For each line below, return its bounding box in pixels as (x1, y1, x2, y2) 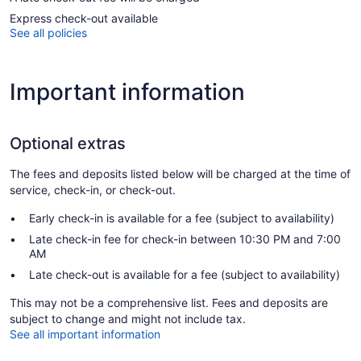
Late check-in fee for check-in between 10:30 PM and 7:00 (29, 232, 341, 247)
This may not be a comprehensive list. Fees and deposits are (10, 296, 328, 310)
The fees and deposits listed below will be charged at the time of (10, 167, 351, 181)
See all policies (10, 26, 87, 40)
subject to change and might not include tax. (10, 312, 246, 326)
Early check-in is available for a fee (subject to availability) (29, 211, 334, 226)
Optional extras (10, 134, 126, 154)
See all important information (10, 327, 160, 342)
